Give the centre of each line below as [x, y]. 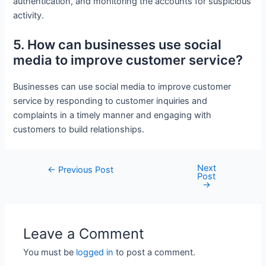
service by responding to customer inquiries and [110, 101]
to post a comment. [155, 252]
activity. [29, 16]
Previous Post [85, 170]
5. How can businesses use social [118, 44]
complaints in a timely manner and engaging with [113, 115]
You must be [50, 252]
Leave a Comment [84, 233]
